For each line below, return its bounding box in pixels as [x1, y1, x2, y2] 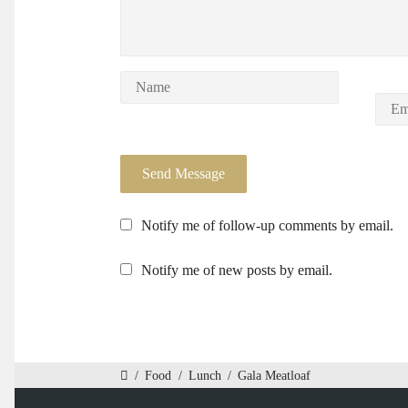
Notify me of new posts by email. [141, 262, 332, 279]
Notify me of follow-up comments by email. [141, 218, 393, 234]
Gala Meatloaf [238, 367, 311, 382]
